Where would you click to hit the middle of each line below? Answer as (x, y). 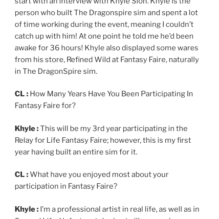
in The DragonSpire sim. (56, 71)
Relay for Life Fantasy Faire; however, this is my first (103, 140)
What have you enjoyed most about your (99, 175)
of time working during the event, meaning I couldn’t (104, 24)
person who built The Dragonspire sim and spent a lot (106, 12)
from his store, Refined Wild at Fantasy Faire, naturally (107, 59)
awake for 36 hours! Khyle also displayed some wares (107, 48)
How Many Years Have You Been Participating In (111, 94)
